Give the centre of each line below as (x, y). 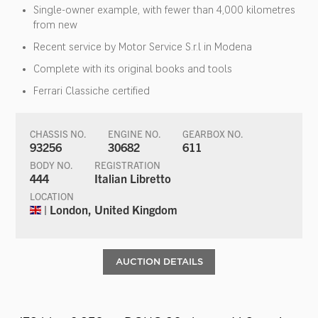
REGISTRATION (128, 165)
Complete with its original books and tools (133, 68)
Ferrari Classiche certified (92, 91)
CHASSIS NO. (59, 133)
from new (56, 24)
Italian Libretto (133, 178)
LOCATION (52, 196)
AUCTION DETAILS (159, 261)
